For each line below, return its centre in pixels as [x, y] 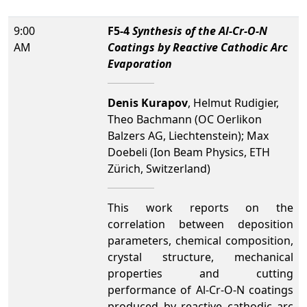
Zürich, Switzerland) [159, 169]
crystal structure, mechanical [200, 257]
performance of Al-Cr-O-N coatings [200, 290]
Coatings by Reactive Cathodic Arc [198, 47]
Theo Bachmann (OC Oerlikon [185, 119]
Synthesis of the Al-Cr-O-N [200, 31]
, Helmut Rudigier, [233, 103]
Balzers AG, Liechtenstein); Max [188, 136]
